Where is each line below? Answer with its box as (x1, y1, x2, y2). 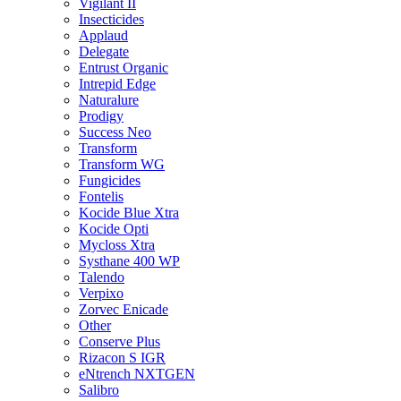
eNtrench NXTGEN (79, 365, 195, 381)
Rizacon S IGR (79, 349, 166, 365)
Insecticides (79, 11, 144, 27)
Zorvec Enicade (79, 301, 168, 317)
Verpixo (79, 285, 124, 301)
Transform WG (79, 156, 165, 172)
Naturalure (79, 91, 139, 107)
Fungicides (79, 172, 141, 188)
